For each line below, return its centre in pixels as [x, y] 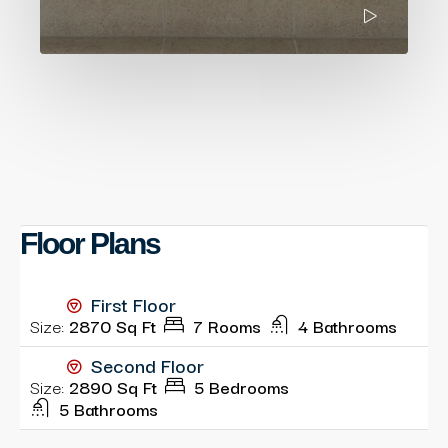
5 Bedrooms [241, 386]
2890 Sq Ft [113, 386]
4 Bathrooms [347, 325]
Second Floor [145, 365]
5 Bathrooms [108, 408]
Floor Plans [90, 243]
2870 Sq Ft [112, 325]
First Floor [131, 304]
